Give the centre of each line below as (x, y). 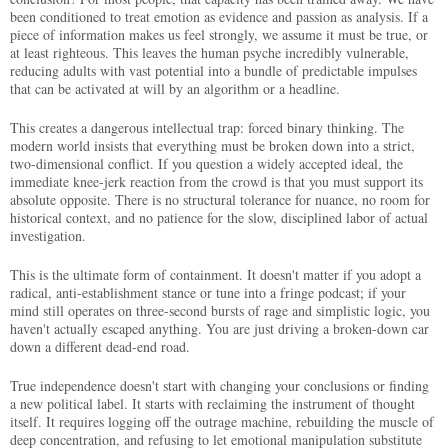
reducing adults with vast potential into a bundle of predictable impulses (213, 70)
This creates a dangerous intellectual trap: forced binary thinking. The (207, 127)
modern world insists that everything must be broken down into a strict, (212, 145)
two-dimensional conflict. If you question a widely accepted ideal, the (206, 163)
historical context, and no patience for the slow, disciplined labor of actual (219, 217)
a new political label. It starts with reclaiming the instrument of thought (212, 403)
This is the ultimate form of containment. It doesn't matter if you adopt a (215, 274)
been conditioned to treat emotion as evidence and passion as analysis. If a (219, 16)
